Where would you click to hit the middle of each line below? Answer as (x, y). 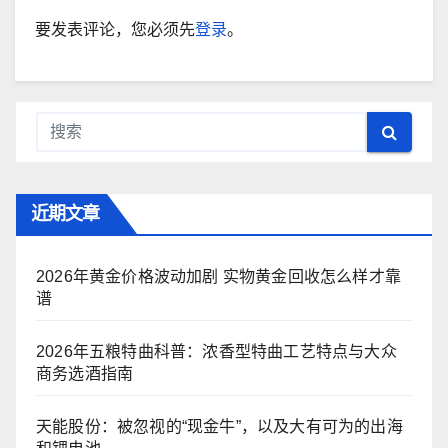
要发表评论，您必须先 (115, 30)
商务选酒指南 (85, 374)
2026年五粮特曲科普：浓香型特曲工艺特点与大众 (216, 352)
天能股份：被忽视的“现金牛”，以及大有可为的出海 (219, 427)
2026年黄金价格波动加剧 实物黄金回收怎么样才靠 (218, 277)
